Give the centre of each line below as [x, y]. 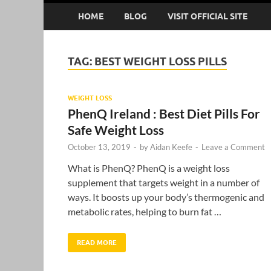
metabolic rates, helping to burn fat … [145, 211]
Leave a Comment [233, 147]
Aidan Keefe [171, 147]
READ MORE [97, 242]
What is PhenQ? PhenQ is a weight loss [149, 168]
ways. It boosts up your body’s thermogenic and [166, 197]
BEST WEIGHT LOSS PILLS [161, 61]
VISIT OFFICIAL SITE [207, 17]
